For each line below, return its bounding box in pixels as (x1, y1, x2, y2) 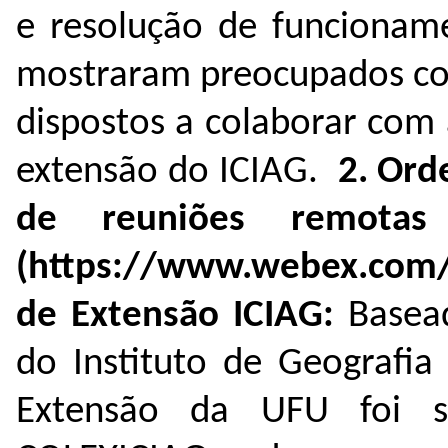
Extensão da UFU (16, 393, 329, 433)
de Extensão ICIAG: (16, 297, 348, 337)
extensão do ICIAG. (16, 153, 338, 193)
